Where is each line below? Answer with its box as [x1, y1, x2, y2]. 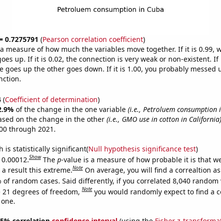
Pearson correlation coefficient [42, 35, 143, 44]
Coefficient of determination [4, 94, 98, 104]
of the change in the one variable [15, 104, 128, 114]
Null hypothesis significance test [88, 144, 196, 153]
